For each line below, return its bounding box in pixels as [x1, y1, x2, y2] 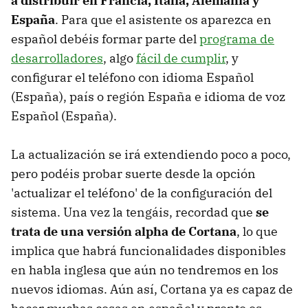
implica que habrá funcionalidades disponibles [11, 242, 286, 258]
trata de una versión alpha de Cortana [11, 223, 236, 239]
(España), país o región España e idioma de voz [11, 88, 285, 104]
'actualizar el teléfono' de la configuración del [11, 184, 272, 201]
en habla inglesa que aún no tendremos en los [11, 261, 278, 278]
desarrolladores [11, 49, 103, 66]
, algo [103, 49, 136, 66]
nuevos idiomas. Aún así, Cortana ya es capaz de [11, 280, 293, 297]
